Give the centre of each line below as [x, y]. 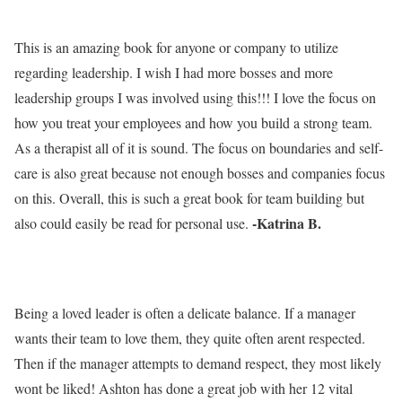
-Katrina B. [287, 223]
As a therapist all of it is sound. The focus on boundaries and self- [199, 148]
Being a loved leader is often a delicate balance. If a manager [185, 313]
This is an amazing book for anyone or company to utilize [176, 47]
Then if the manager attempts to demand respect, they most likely [198, 363]
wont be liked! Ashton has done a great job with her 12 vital [184, 388]
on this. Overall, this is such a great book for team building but [189, 198]
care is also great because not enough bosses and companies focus [200, 173]
